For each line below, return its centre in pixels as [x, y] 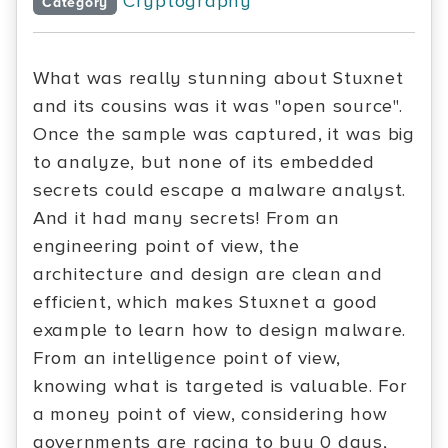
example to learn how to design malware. [220, 330]
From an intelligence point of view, [187, 358]
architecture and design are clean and [208, 274]
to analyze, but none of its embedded [204, 162]
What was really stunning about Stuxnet [218, 78]
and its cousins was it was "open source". [218, 106]
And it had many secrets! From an [186, 218]
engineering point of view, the [166, 246]
